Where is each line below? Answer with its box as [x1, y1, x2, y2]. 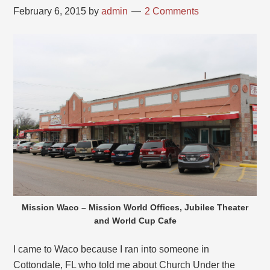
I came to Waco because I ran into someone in [13, 244, 210, 255]
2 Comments [145, 6, 199, 17]
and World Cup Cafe [93, 216, 177, 226]
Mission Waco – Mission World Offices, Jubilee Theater [22, 202, 248, 213]
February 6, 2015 [13, 6, 87, 17]
